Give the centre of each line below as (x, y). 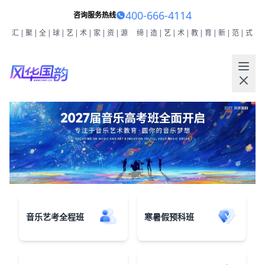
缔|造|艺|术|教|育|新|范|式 (195, 33)
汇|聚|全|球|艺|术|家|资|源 (70, 33)
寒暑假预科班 (169, 217)
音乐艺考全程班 (55, 217)
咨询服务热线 (95, 15)
